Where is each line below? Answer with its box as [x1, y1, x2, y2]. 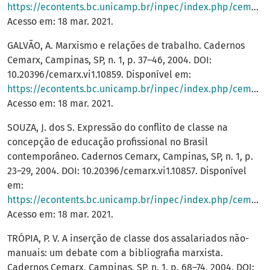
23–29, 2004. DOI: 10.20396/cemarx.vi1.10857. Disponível [7, 165, 246, 177]
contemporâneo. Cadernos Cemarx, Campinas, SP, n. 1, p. [7, 151, 253, 163]
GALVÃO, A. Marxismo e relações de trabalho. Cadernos [7, 40, 245, 52]
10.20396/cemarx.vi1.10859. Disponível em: [7, 69, 191, 81]
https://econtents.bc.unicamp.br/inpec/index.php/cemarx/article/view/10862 [7, 1, 251, 13]
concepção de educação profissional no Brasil [7, 136, 208, 148]
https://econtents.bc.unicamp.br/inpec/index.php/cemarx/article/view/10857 [7, 194, 251, 206]
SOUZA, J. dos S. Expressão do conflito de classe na [7, 122, 228, 134]
